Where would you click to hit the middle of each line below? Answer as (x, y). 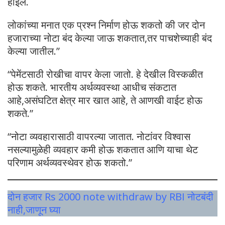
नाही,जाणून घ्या (34, 209)
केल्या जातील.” (34, 51)
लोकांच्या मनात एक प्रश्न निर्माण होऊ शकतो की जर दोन (106, 25)
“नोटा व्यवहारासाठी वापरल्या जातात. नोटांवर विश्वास (99, 136)
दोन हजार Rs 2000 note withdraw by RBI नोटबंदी (110, 196)
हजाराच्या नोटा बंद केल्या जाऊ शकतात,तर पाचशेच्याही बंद (110, 38)
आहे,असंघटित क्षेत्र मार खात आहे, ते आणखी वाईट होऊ (105, 100)
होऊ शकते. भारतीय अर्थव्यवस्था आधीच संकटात (92, 87)
